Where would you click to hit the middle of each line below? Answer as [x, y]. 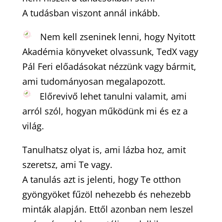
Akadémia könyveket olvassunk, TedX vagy [110, 52]
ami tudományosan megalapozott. [94, 81]
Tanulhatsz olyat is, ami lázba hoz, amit [104, 150]
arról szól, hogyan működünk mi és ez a [105, 111]
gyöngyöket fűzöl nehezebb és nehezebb [106, 194]
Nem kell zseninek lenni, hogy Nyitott [117, 37]
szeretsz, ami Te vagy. [67, 165]
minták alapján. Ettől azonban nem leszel [108, 209]
